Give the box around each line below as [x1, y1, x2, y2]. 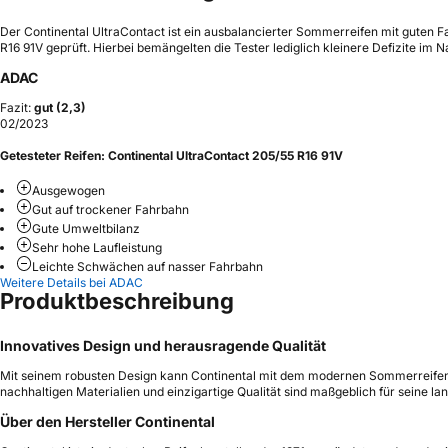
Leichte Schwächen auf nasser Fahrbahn [32, 259, 263, 274]
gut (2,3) [34, 100, 86, 116]
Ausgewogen [32, 183, 105, 198]
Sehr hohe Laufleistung [32, 240, 162, 255]
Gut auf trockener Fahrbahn [32, 202, 189, 217]
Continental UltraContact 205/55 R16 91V [108, 148, 343, 164]
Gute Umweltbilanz [32, 221, 140, 236]
